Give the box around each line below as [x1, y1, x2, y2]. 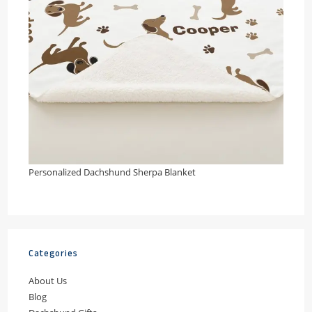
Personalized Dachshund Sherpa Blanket [29, 166, 196, 179]
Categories [29, 247, 79, 262]
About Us [29, 274, 68, 288]
